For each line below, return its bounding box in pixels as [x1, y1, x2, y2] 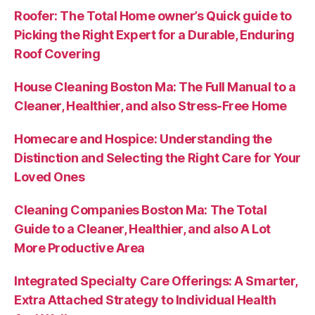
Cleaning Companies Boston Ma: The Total [14, 202, 267, 217]
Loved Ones [14, 169, 85, 184]
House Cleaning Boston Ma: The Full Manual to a [14, 79, 296, 94]
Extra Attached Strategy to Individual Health [14, 292, 276, 307]
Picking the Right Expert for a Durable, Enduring [14, 27, 295, 42]
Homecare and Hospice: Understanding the [14, 131, 272, 146]
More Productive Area [14, 240, 146, 255]
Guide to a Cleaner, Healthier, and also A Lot [14, 221, 271, 236]
